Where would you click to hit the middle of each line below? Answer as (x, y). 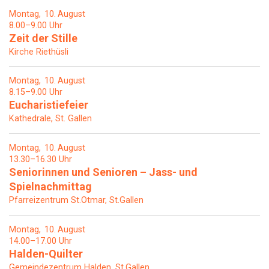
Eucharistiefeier (49, 105)
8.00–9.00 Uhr (36, 25)
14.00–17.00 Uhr (41, 241)
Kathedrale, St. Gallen (50, 119)
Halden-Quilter (46, 254)
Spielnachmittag (50, 187)
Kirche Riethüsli (39, 52)
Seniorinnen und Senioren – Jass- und (103, 172)
